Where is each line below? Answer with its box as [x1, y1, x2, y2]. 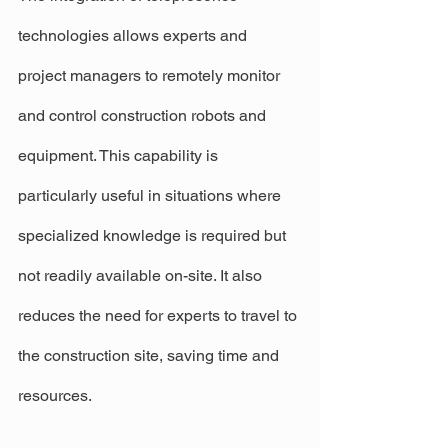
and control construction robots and [18, 105, 270, 125]
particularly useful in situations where [18, 185, 285, 205]
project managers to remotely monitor [18, 65, 284, 85]
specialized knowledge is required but [18, 225, 290, 245]
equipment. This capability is [18, 145, 222, 165]
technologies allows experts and [18, 25, 251, 45]
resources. [18, 385, 92, 405]
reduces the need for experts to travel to [18, 305, 301, 325]
